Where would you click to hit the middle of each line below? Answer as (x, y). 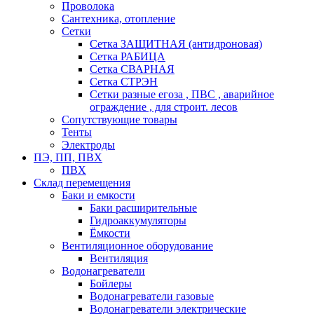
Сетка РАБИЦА (128, 56)
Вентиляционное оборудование (137, 246)
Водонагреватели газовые (152, 296)
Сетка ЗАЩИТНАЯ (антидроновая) (176, 44)
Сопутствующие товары (120, 120)
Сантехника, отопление (118, 19)
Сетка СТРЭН (124, 82)
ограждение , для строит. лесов (164, 107)
